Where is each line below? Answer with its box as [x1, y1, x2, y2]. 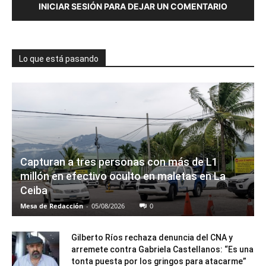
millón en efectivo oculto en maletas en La [20, 170, 226, 183]
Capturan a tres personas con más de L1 [20, 156, 218, 169]
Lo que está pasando [19, 53, 99, 64]
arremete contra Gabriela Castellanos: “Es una [71, 245, 254, 255]
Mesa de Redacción [20, 201, 83, 211]
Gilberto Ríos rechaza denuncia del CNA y [71, 233, 233, 243]
